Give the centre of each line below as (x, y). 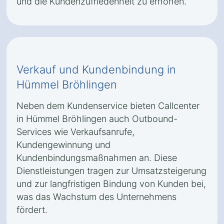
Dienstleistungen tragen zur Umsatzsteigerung (111, 171)
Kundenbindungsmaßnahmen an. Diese (97, 158)
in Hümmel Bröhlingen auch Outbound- (97, 119)
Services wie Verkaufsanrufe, (75, 132)
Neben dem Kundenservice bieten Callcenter (108, 106)
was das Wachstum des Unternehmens (96, 197)
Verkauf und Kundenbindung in (96, 69)
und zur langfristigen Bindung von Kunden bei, (111, 184)
